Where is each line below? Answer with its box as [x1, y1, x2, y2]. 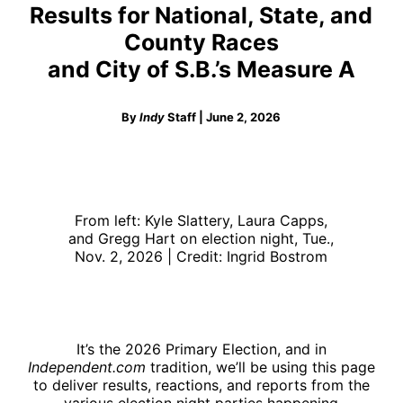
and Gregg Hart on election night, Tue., [68, 228, 335, 247]
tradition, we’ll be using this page [145, 357, 375, 376]
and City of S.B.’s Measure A [47, 56, 355, 83]
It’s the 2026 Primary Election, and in [76, 339, 327, 358]
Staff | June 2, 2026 [165, 110, 282, 125]
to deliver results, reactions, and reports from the [32, 375, 370, 394]
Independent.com [27, 357, 146, 376]
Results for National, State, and [30, 2, 373, 29]
